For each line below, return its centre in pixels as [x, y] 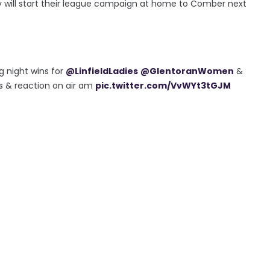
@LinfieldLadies [102, 71]
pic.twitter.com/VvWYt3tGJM [163, 85]
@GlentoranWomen [187, 71]
